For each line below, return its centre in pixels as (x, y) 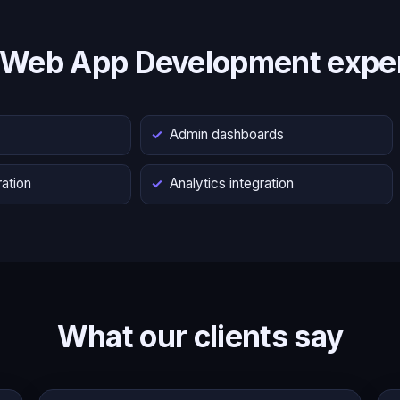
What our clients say (200, 336)
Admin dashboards (226, 135)
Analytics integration (231, 184)
